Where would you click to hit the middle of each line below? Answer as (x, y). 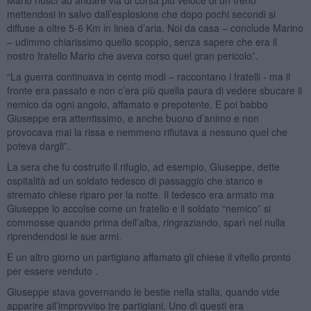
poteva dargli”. (38, 145)
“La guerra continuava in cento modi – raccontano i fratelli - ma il (148, 76)
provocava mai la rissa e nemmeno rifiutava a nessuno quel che (147, 132)
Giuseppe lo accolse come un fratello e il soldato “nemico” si (138, 208)
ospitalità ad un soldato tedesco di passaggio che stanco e (135, 180)
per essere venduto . (52, 270)
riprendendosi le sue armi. (64, 236)
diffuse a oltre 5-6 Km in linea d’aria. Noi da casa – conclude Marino (155, 27)
